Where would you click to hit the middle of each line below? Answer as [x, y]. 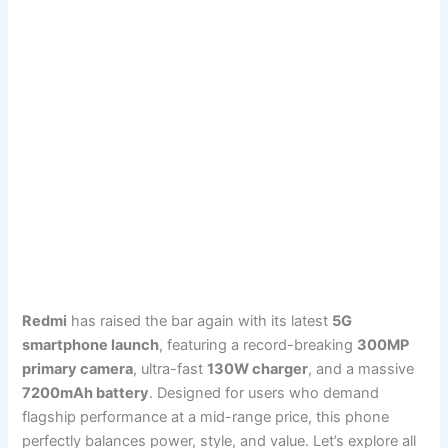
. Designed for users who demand [264, 393]
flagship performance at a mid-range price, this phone [206, 417]
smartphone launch [91, 345]
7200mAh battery [86, 393]
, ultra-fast [170, 369]
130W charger [258, 369]
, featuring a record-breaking [258, 345]
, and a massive [361, 369]
